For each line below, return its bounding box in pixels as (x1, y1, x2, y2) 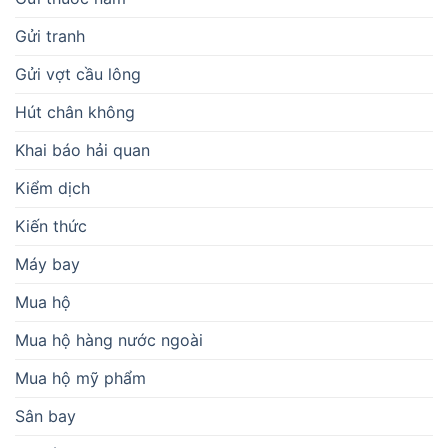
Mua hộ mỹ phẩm (15, 367, 146, 388)
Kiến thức (15, 215, 87, 236)
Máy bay (15, 253, 80, 274)
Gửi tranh (15, 25, 85, 46)
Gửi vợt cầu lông (15, 63, 141, 84)
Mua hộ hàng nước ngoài (15, 329, 203, 350)
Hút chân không (15, 101, 135, 122)
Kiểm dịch (15, 177, 90, 198)
